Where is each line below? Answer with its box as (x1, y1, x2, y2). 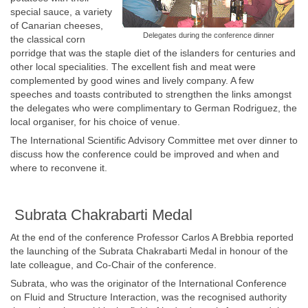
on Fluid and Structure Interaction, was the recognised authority (10, 291, 287, 302)
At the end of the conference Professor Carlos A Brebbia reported (10, 232, 294, 243)
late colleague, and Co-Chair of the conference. (10, 259, 217, 270)
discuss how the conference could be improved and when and (10, 148, 279, 159)
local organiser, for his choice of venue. (10, 116, 180, 127)
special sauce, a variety (10, 6, 112, 17)
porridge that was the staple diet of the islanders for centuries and (10, 47, 296, 58)
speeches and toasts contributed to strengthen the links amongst (10, 89, 291, 100)
